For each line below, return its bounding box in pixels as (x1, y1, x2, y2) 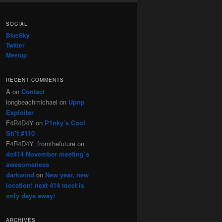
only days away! (6, 190, 55, 200)
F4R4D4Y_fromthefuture (6, 138, 75, 148)
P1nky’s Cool (45, 117, 85, 127)
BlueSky (6, 31, 30, 40)
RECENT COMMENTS (6, 76, 64, 83)
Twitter (6, 41, 25, 50)
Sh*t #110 (6, 128, 35, 138)
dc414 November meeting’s (6, 149, 89, 159)
